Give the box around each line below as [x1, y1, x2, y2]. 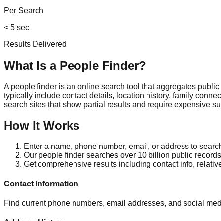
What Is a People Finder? [4, 58, 146, 72]
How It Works [4, 118, 79, 132]
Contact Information [4, 179, 78, 188]
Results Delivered [4, 39, 67, 48]
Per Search [4, 6, 43, 15]
